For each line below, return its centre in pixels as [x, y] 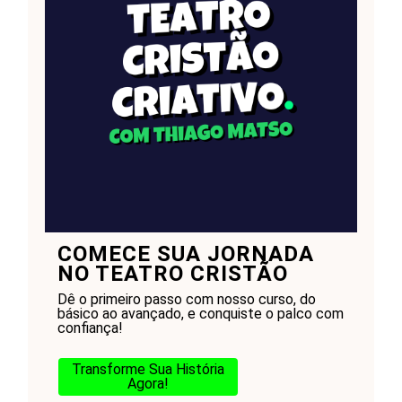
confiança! [90, 328]
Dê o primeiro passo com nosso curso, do [186, 299]
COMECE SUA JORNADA [185, 253]
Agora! [148, 383]
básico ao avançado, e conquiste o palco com [200, 313]
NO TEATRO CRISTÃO [172, 273]
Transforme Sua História [148, 369]
